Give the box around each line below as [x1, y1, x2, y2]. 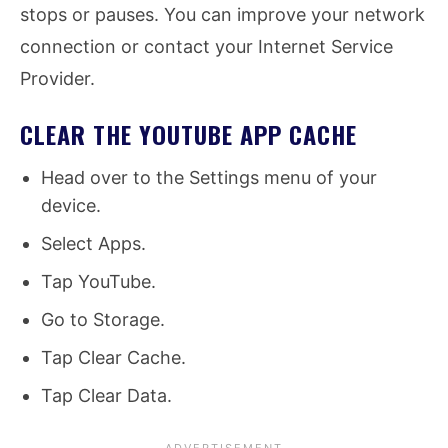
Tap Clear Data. [41, 385, 172, 407]
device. [41, 195, 101, 217]
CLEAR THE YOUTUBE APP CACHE [20, 116, 357, 153]
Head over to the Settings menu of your [41, 167, 377, 189]
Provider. [20, 68, 95, 90]
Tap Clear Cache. [41, 347, 186, 369]
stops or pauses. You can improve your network [20, 4, 425, 26]
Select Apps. [41, 233, 146, 255]
